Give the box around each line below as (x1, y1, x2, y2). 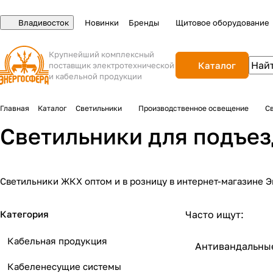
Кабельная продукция (7, 235, 107, 246)
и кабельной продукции (49, 71, 143, 81)
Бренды (129, 18, 159, 27)
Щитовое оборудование (175, 18, 269, 27)
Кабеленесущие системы (7, 261, 121, 272)
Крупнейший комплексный (49, 49, 155, 59)
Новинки (85, 18, 119, 27)
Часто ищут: (185, 208, 244, 221)
